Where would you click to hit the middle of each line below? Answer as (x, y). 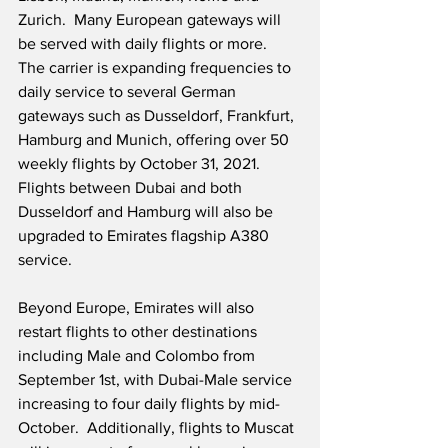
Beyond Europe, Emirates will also (138, 308)
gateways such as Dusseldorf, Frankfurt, (158, 116)
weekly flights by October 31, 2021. (143, 164)
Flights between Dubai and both (132, 188)
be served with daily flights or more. (146, 44)
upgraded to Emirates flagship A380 (145, 236)
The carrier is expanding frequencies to (156, 68)
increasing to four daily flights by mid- (149, 404)
